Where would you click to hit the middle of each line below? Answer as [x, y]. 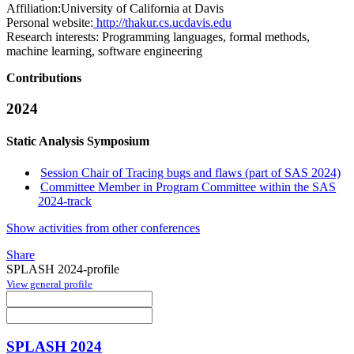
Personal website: [50, 23]
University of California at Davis [142, 9]
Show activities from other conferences [103, 228]
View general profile [49, 284]
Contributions [44, 78]
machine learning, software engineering [104, 51]
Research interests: [53, 37]
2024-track [65, 201]
